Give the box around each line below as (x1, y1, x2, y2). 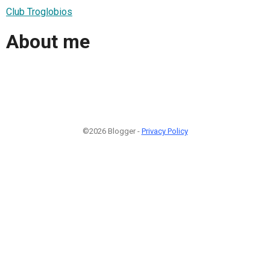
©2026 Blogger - (82, 126, 142, 136)
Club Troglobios (6, 5, 72, 17)
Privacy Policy (141, 126, 188, 136)
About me (6, 30, 90, 54)
